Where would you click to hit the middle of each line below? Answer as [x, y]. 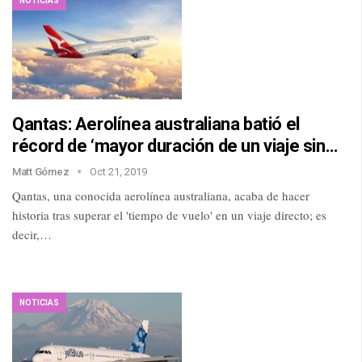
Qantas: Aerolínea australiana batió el [156, 124]
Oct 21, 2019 [118, 171]
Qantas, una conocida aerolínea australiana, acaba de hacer [161, 195]
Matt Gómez [42, 171]
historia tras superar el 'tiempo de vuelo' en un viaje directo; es [169, 215]
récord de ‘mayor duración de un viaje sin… [175, 145]
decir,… [32, 234]
